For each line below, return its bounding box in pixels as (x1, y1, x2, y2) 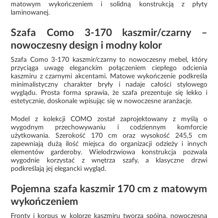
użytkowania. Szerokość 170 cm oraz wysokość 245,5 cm (11, 132, 207, 139)
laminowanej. (11, 9, 50, 16)
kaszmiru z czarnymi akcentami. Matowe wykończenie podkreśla (11, 73, 207, 80)
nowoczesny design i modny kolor (11, 40, 163, 51)
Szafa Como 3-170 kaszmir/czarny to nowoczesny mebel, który (11, 56, 207, 63)
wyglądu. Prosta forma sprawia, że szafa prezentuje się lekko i (11, 89, 207, 96)
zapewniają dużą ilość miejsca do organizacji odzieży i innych (11, 140, 207, 147)
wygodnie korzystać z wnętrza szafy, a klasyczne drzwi (11, 157, 207, 164)
